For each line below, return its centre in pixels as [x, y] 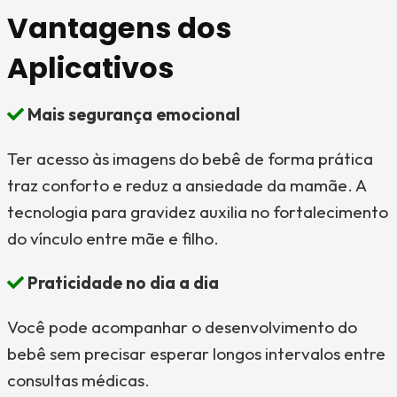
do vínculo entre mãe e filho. [113, 238]
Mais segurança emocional [132, 114]
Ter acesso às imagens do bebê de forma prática [190, 159]
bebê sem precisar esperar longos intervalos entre [196, 354]
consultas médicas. [78, 380]
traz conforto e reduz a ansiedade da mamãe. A [187, 185]
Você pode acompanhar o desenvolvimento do [182, 327]
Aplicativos [90, 68]
